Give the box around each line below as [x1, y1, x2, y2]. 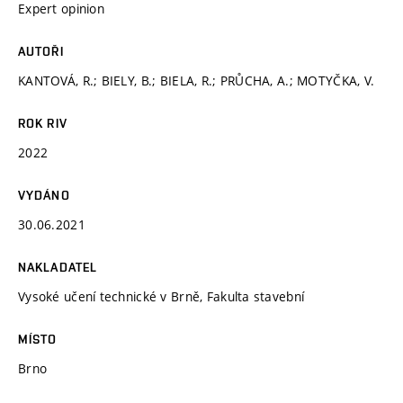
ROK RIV [18, 115, 67, 130]
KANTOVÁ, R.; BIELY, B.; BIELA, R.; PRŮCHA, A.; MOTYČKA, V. [18, 71, 375, 89]
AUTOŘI [18, 43, 64, 58]
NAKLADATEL [18, 259, 98, 274]
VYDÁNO [18, 187, 70, 202]
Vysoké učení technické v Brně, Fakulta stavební [18, 287, 305, 305]
